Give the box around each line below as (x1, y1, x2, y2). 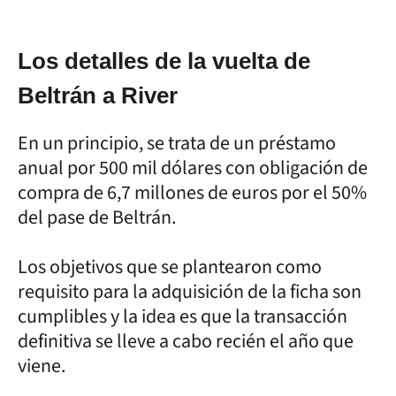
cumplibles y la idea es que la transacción (18, 301, 347, 331)
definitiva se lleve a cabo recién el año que (18, 326, 354, 355)
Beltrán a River (18, 81, 178, 109)
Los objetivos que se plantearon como (18, 252, 322, 281)
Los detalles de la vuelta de (18, 47, 310, 74)
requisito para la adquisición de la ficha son (18, 277, 362, 306)
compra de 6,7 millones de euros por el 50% (18, 178, 367, 207)
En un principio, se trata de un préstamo (18, 128, 336, 157)
